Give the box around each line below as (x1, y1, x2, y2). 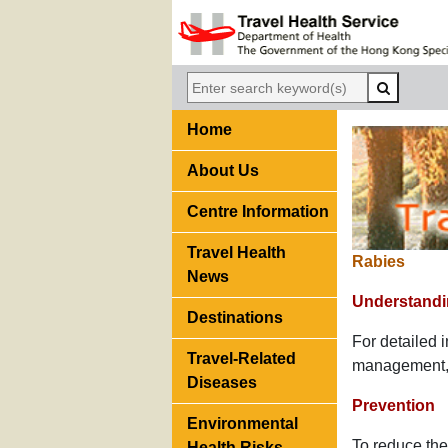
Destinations (187, 309, 283, 327)
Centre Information (187, 203, 329, 221)
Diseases (187, 374, 257, 392)
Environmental (187, 415, 298, 433)
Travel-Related (187, 350, 296, 368)
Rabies (352, 253, 405, 271)
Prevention (352, 397, 435, 415)
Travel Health (187, 244, 286, 262)
